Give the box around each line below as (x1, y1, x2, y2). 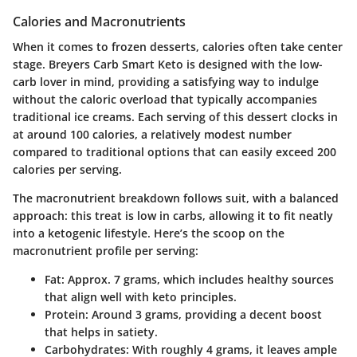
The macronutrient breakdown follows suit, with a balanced (13, 190, 339, 206)
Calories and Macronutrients (13, 12, 186, 30)
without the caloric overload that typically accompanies (13, 92, 317, 108)
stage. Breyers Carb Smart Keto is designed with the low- (13, 57, 323, 73)
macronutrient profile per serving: (13, 243, 198, 259)
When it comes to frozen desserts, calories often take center (13, 39, 343, 55)
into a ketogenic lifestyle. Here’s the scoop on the (13, 226, 284, 241)
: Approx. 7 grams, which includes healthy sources (61, 272, 334, 288)
